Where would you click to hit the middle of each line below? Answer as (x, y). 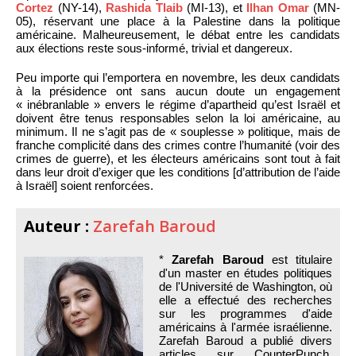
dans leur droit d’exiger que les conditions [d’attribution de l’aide (178, 172)
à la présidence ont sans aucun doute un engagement (178, 91)
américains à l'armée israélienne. (246, 327)
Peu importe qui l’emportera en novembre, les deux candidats (178, 77)
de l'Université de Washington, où (246, 286)
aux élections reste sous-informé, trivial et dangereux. (154, 48)
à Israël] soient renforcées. (85, 185)
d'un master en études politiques (246, 273)
